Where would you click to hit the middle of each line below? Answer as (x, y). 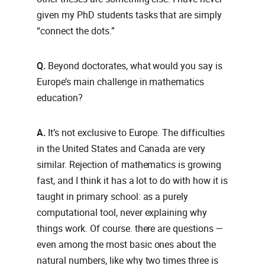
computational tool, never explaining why (122, 213)
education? (60, 98)
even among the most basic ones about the (127, 245)
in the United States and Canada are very (121, 149)
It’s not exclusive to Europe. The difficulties (136, 133)
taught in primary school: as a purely (113, 197)
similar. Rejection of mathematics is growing (129, 165)
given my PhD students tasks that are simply (130, 15)
